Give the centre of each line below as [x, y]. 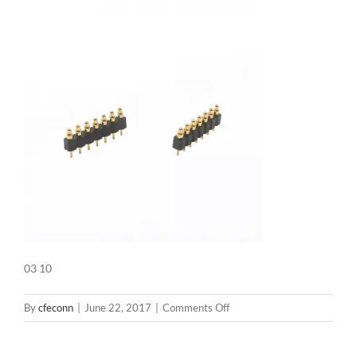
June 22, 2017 [118, 307]
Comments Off [196, 307]
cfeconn [56, 307]
